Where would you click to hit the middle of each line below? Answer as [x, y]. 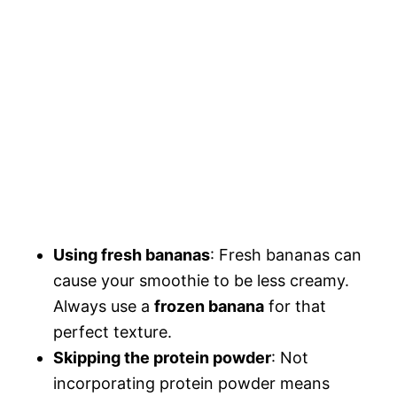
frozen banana [209, 306]
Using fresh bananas [132, 254]
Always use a [104, 306]
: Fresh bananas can [286, 254]
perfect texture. [113, 331]
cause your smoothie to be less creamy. [201, 280]
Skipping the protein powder [162, 357]
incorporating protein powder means [191, 383]
